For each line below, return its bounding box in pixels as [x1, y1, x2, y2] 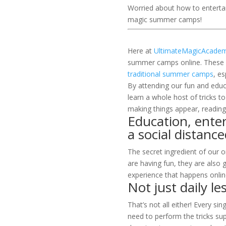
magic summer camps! [128, 15, 202, 25]
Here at [128, 46, 154, 56]
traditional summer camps [128, 69, 214, 79]
